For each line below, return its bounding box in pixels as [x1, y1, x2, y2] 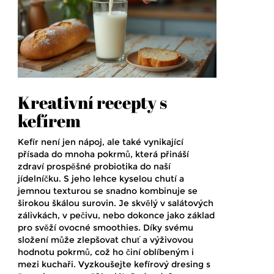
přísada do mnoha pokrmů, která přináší [18, 149, 189, 160]
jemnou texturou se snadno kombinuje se [18, 185, 198, 197]
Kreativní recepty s [18, 91, 167, 114]
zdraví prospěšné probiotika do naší [18, 161, 171, 172]
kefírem [18, 109, 81, 133]
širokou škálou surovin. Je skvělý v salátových [18, 198, 213, 209]
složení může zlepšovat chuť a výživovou [18, 234, 193, 246]
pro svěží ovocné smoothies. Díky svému [18, 222, 193, 234]
